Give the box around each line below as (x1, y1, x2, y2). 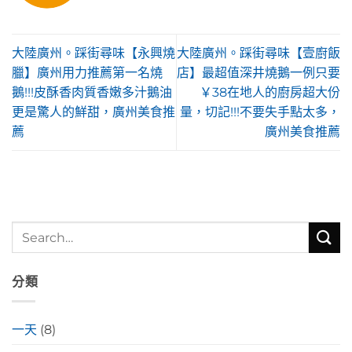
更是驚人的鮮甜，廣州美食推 (12, 104, 175, 119)
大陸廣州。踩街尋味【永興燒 (12, 45, 175, 60)
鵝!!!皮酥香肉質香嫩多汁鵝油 (12, 84, 172, 100)
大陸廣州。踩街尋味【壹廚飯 (177, 45, 340, 60)
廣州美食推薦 (265, 123, 340, 139)
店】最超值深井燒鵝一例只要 (177, 64, 340, 80)
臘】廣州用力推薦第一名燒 (12, 64, 163, 80)
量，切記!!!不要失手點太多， (180, 104, 340, 119)
